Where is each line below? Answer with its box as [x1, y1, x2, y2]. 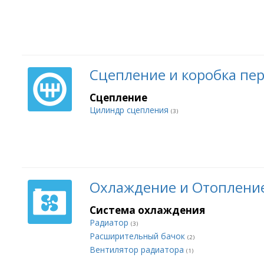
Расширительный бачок [90, 230, 187, 242]
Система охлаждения [90, 203, 205, 217]
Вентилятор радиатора [90, 244, 186, 255]
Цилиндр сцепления [90, 104, 171, 115]
